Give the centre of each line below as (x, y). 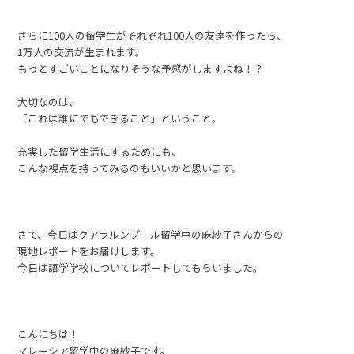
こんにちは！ (49, 334)
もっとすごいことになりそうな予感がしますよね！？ (141, 69)
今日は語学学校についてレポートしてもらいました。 (141, 268)
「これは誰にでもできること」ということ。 (120, 119)
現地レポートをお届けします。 (89, 251)
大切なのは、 (49, 102)
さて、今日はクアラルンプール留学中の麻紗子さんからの (151, 235)
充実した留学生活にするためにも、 (100, 152)
